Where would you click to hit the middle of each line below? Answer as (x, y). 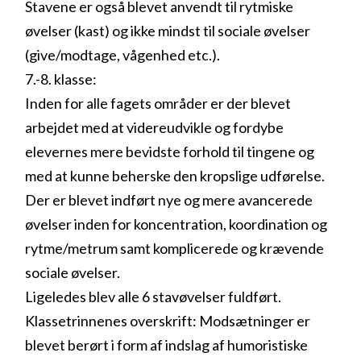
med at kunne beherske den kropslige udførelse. (175, 175)
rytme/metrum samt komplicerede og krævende (175, 248)
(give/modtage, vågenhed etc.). (123, 54)
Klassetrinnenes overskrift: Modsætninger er (168, 320)
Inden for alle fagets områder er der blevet (158, 103)
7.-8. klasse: (61, 79)
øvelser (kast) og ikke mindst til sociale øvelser (168, 30)
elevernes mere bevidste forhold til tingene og (170, 151)
